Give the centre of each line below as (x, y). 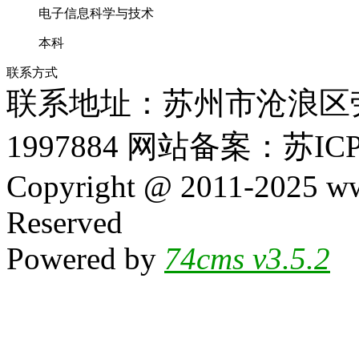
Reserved (65, 222)
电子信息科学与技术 (96, 13)
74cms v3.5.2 (247, 258)
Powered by (85, 258)
